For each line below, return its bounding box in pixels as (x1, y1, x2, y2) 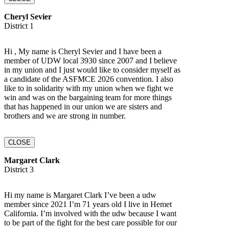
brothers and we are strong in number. (4, 111, 126, 120)
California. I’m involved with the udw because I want (4, 209, 176, 218)
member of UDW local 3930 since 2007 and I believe (4, 56, 177, 65)
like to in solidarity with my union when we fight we (4, 83, 173, 93)
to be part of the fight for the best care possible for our (4, 218, 177, 227)
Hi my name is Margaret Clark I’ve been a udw (4, 190, 156, 199)
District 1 (4, 21, 34, 30)
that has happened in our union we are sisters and (4, 102, 162, 111)
